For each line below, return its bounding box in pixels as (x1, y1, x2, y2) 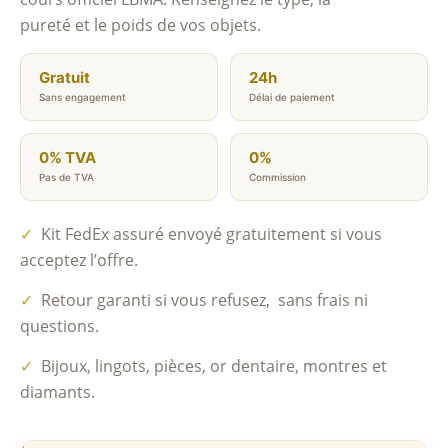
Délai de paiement (249, 90, 335, 103)
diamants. (20, 381, 95, 404)
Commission (249, 170, 306, 183)
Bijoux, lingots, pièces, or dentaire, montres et (33, 355, 387, 378)
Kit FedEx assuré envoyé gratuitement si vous (33, 222, 382, 245)
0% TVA (39, 147, 96, 167)
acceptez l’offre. (20, 248, 138, 271)
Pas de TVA (39, 170, 94, 183)
